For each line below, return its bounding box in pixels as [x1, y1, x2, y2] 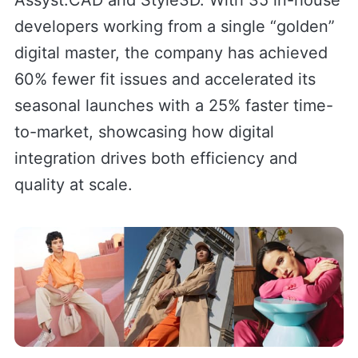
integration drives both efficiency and [14, 149, 297, 169]
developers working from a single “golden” [14, 17, 335, 37]
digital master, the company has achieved [14, 43, 328, 63]
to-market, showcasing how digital [14, 122, 274, 142]
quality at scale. [14, 175, 133, 195]
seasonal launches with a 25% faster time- [14, 96, 333, 116]
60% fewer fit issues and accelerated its [14, 70, 316, 89]
